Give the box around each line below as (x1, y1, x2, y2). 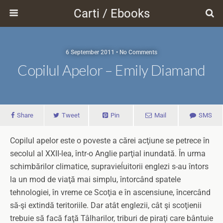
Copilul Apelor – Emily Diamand (17, 62, 206, 79)
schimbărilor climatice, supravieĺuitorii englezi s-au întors (10, 162, 209, 171)
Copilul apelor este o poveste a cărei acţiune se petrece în (10, 136, 210, 145)
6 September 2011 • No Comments (66, 49, 157, 56)
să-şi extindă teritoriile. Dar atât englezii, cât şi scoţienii (10, 201, 202, 210)
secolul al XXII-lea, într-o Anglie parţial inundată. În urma (10, 149, 206, 158)
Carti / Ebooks (73, 6, 150, 20)
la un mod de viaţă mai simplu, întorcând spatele (10, 175, 181, 184)
